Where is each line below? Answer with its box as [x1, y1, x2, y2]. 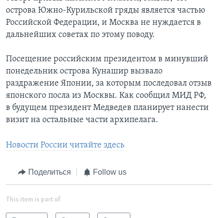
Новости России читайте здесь [6, 141, 125, 150]
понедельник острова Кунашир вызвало [6, 67, 163, 76]
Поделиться [28, 168, 71, 177]
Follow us [93, 168, 127, 177]
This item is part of [6, 196, 60, 203]
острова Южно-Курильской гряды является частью [6, 6, 205, 16]
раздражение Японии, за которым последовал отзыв [6, 79, 212, 89]
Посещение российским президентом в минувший [6, 54, 208, 64]
